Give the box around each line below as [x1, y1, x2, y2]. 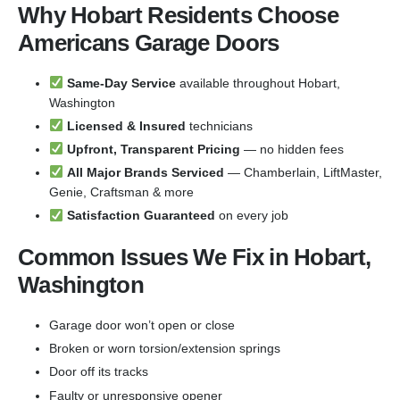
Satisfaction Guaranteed [66, 208, 215, 223]
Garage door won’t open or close [49, 318, 235, 333]
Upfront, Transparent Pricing [66, 141, 240, 156]
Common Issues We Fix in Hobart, [18, 244, 371, 271]
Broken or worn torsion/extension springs [49, 341, 280, 356]
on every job [214, 208, 288, 223]
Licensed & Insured [66, 118, 186, 133]
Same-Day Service [66, 75, 176, 90]
